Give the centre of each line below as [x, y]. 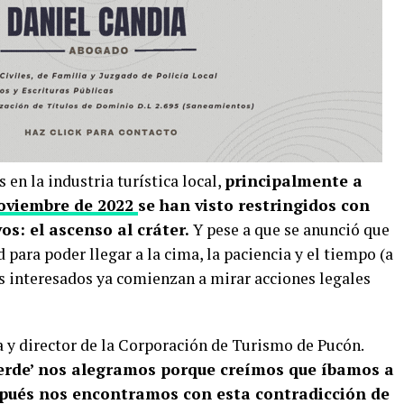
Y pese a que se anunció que [291, 230]
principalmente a [294, 181]
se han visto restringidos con [254, 206]
